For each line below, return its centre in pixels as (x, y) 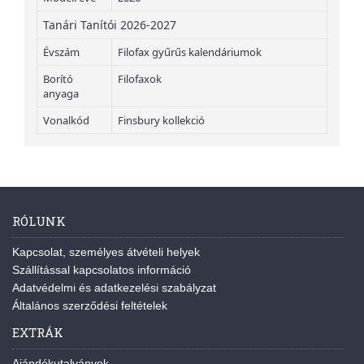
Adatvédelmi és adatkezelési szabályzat (114, 288)
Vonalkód (66, 121)
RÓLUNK (39, 221)
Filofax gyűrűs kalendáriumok (190, 52)
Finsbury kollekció (161, 121)
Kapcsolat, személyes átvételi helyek (106, 252)
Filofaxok (140, 79)
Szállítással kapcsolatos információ (102, 270)
